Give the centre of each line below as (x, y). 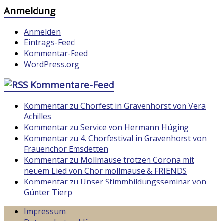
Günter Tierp (48, 193)
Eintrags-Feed (49, 42)
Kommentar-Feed (56, 53)
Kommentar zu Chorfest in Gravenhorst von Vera (115, 106)
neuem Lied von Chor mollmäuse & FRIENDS (105, 171)
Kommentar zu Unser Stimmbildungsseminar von (115, 182)
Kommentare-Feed (72, 85)
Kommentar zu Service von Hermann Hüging (106, 128)
